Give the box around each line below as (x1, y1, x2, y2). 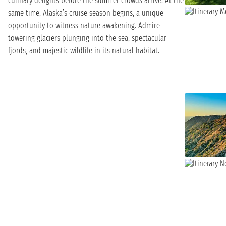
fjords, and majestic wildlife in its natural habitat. (8, 45, 159, 55)
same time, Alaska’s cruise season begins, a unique (8, 8, 163, 18)
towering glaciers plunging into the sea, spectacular (8, 33, 166, 43)
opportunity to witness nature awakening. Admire (8, 20, 160, 30)
